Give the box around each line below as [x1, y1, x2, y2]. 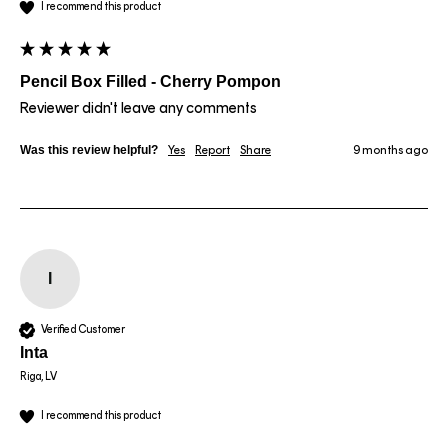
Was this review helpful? [20, 142, 158, 157]
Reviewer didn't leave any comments [20, 98, 257, 117]
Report [195, 142, 230, 157]
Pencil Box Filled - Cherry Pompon [20, 72, 281, 90]
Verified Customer [41, 323, 125, 337]
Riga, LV [20, 369, 57, 383]
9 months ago [353, 142, 428, 157]
